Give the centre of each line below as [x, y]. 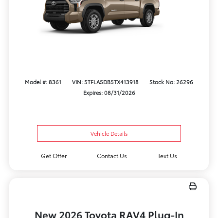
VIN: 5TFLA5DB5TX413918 [105, 82]
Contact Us [112, 156]
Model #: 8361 [43, 82]
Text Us [168, 156]
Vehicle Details [109, 134]
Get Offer [54, 156]
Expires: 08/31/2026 [109, 92]
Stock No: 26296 [172, 82]
